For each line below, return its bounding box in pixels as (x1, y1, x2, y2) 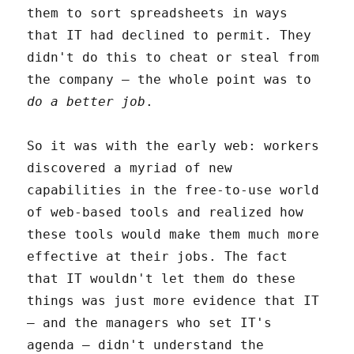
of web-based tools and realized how (27, 204, 304, 220)
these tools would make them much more (27, 226, 320, 242)
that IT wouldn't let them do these (27, 270, 296, 286)
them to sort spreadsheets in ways (27, 5, 288, 21)
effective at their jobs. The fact (27, 248, 288, 264)
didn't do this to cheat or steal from (27, 49, 320, 65)
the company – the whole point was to (27, 71, 312, 87)
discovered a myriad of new (27, 160, 233, 175)
